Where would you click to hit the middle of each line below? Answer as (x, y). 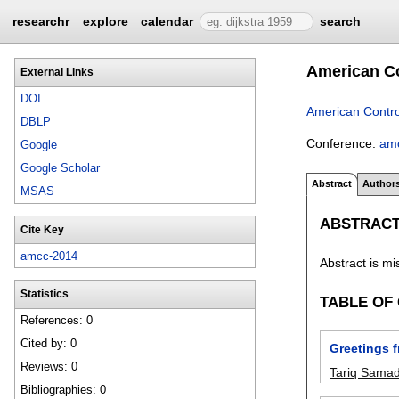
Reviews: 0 (49, 367)
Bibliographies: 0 (64, 390)
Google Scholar (61, 168)
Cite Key (42, 229)
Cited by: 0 (49, 344)
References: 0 (57, 321)
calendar (167, 21)
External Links (57, 72)
